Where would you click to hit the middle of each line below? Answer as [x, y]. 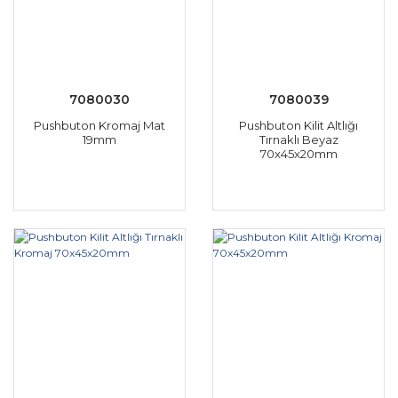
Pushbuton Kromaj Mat [99, 125]
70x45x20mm [298, 154]
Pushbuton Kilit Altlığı [298, 125]
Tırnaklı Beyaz [298, 139]
